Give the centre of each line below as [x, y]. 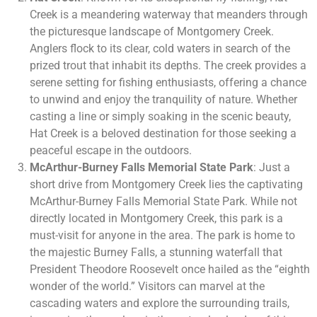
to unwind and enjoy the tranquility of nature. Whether [163, 100]
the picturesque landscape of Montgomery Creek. [152, 32]
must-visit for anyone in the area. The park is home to [162, 236]
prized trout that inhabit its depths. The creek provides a [168, 66]
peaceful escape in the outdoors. [111, 151]
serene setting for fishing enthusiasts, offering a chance [168, 83]
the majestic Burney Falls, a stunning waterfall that [156, 253]
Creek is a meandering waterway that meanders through [169, 15]
